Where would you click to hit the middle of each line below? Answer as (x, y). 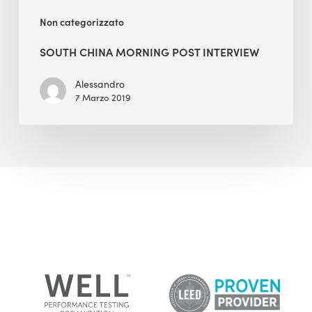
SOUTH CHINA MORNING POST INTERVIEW (149, 51)
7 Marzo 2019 (103, 97)
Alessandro (100, 84)
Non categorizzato (81, 21)
